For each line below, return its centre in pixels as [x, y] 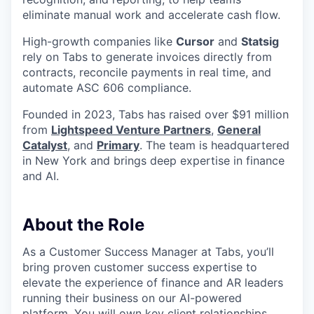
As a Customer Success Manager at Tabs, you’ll [148, 252]
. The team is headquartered [214, 145]
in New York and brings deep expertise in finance [153, 161]
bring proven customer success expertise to [140, 267]
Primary [118, 145]
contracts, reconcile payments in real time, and [147, 73]
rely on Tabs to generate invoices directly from [147, 57]
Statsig [260, 42]
